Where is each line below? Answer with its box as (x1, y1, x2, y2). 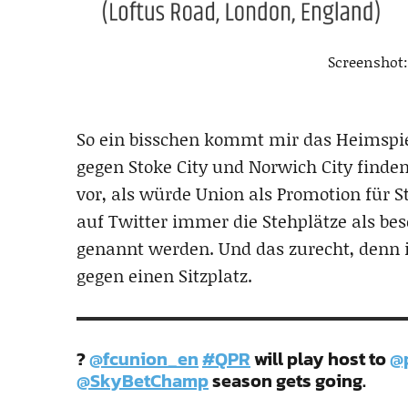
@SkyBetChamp (76, 366, 209, 394)
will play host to (250, 344, 390, 372)
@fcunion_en (89, 344, 199, 372)
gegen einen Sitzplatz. (76, 262, 252, 288)
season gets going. (209, 366, 366, 394)
